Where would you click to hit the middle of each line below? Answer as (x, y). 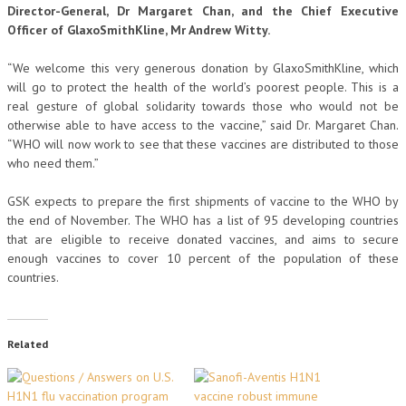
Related (28, 344)
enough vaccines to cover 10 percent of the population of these (203, 258)
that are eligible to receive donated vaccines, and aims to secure (203, 239)
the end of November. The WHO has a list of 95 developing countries (203, 220)
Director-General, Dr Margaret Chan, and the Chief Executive (203, 11)
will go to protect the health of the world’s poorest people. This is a (203, 87)
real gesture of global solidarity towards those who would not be (203, 106)
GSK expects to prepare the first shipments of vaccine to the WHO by (203, 201)
